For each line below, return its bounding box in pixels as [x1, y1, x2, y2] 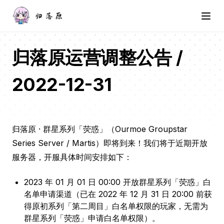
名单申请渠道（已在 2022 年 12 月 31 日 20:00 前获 [24, 189, 212, 199]
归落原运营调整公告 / [12, 46, 183, 68]
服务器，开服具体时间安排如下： [12, 152, 132, 162]
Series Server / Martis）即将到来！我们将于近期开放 [12, 138, 207, 148]
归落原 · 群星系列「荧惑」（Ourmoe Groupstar [12, 124, 187, 134]
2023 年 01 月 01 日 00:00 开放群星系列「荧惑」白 [24, 177, 211, 187]
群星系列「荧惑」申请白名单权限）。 [24, 213, 160, 223]
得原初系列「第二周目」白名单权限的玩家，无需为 [24, 201, 208, 211]
